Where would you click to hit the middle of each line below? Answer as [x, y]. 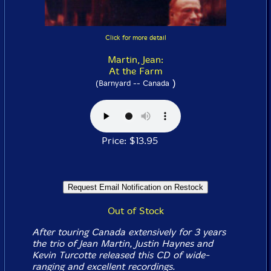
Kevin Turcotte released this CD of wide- [120, 255]
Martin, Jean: [135, 60]
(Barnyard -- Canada [132, 83]
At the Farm [135, 71]
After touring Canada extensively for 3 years [129, 232]
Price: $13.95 [135, 141]
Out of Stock [135, 211]
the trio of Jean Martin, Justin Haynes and [122, 243]
